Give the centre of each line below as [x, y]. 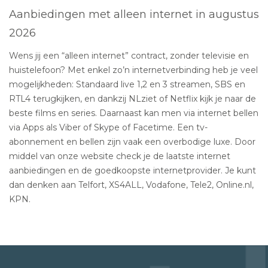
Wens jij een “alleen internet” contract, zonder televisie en [129, 55]
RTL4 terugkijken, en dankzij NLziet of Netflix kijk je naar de [133, 98]
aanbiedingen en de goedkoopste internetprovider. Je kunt [133, 170]
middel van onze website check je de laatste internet [120, 156]
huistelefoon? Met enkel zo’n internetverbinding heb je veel [133, 70]
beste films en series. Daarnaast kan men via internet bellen [134, 113]
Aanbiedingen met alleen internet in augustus [134, 14]
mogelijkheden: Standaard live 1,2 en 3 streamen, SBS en [127, 84]
